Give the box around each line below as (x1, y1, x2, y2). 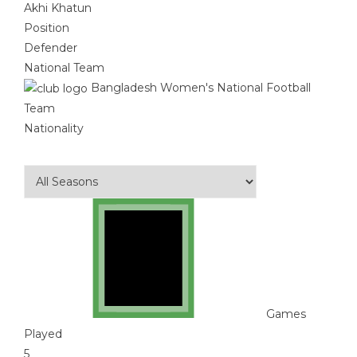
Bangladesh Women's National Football (91, 80, 311, 95)
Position (24, 20, 69, 35)
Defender (24, 40, 77, 55)
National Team (24, 60, 104, 75)
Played (24, 326, 62, 341)
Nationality (24, 120, 84, 135)
